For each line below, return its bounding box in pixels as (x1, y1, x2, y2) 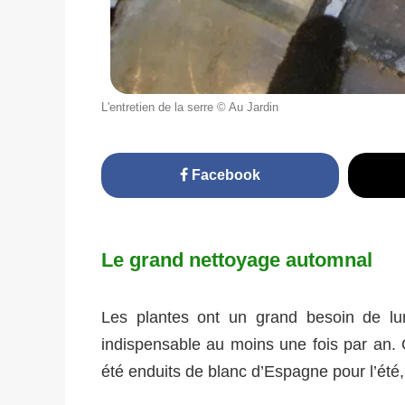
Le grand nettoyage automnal (101, 249, 372, 272)
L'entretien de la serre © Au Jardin (101, 100, 278, 115)
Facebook (188, 167, 261, 184)
